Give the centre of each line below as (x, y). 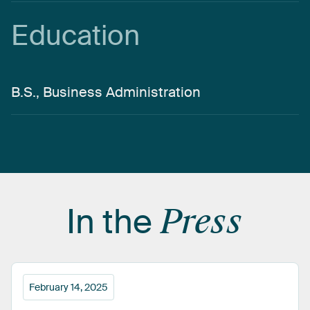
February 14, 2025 (69, 287)
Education (75, 36)
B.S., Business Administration (106, 92)
